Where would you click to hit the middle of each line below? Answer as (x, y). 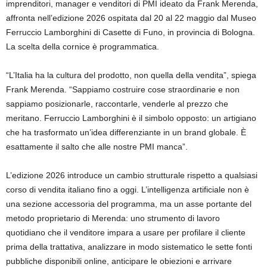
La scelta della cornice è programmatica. (85, 47)
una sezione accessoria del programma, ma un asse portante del (129, 204)
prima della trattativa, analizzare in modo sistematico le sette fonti (129, 247)
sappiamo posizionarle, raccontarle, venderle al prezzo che (117, 104)
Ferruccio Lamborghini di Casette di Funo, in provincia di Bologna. (131, 32)
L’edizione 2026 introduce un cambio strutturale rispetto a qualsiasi (132, 176)
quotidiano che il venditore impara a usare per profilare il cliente (126, 233)
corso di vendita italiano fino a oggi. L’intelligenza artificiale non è (128, 190)
